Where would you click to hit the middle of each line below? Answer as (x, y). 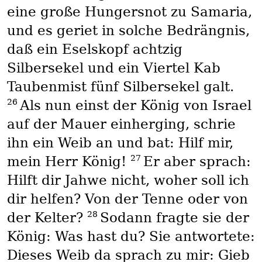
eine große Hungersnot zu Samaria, (129, 11)
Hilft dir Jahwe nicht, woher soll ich (128, 180)
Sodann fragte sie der (174, 217)
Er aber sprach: (197, 161)
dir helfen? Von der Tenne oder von (127, 199)
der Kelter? (47, 217)
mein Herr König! (68, 161)
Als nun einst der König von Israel (135, 105)
